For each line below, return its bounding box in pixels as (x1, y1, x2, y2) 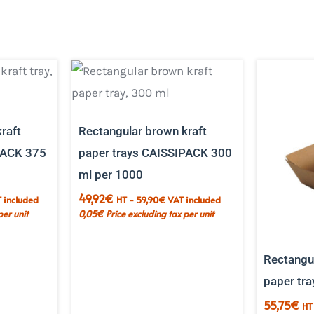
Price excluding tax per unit (105, 207, 214, 221)
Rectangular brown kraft (78, 123, 207, 138)
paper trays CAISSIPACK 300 (78, 145, 232, 160)
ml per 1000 (78, 167, 143, 182)
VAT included (165, 193, 221, 207)
